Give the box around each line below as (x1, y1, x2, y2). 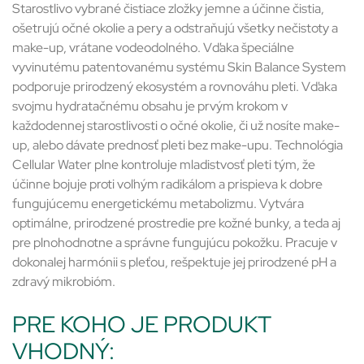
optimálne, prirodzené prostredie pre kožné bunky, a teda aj (12, 214, 340, 232)
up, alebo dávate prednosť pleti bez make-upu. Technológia (12, 136, 343, 154)
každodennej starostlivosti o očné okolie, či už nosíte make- (12, 117, 340, 135)
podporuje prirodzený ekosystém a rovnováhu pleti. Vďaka (12, 78, 337, 96)
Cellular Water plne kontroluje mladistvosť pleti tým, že (12, 156, 315, 174)
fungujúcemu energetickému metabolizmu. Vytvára (12, 195, 304, 213)
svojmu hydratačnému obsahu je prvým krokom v (12, 97, 288, 115)
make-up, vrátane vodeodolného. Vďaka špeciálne (12, 39, 294, 57)
